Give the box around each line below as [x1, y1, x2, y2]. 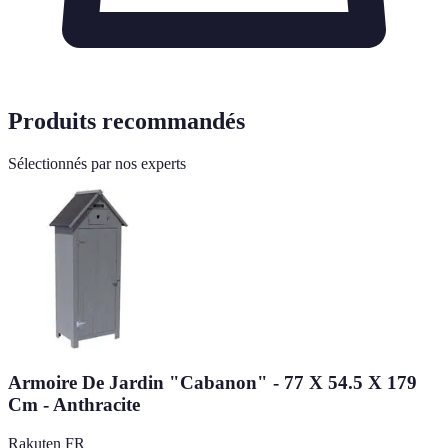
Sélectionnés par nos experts [8, 155, 186, 173]
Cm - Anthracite [8, 393, 140, 415]
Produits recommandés [8, 108, 245, 135]
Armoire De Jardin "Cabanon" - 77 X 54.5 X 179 [8, 371, 417, 393]
